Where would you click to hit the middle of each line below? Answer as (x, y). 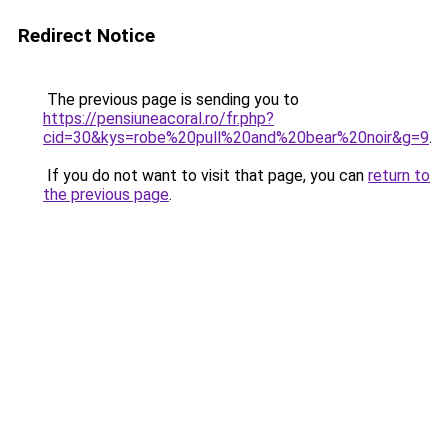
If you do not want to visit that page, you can (205, 175)
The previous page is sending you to (171, 99)
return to (399, 175)
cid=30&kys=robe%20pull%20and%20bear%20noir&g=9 (236, 137)
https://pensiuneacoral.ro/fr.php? (158, 118)
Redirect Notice (86, 35)
